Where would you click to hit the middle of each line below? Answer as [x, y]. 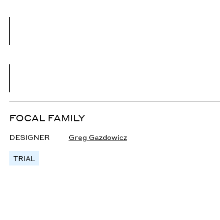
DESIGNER [30, 137]
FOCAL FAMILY [48, 118]
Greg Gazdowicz [98, 137]
